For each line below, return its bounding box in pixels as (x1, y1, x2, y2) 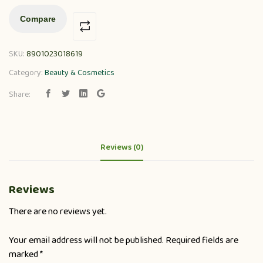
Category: (9, 66, 45, 79)
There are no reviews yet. (9, 204, 107, 219)
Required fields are (166, 232, 238, 248)
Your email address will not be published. (9, 232, 164, 248)
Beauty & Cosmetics (45, 66, 114, 79)
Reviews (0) (100, 140, 143, 154)
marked (9, 247, 40, 262)
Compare (20, 14, 56, 23)
